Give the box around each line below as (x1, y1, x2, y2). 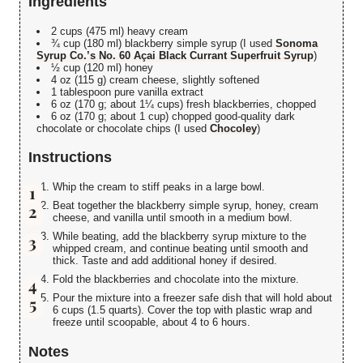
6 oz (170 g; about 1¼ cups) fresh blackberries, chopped (51, 98, 316, 111)
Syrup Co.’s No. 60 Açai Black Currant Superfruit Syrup (36, 49, 314, 62)
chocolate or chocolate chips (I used (36, 122, 210, 135)
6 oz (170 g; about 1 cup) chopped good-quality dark (51, 110, 295, 123)
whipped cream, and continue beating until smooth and (53, 242, 308, 255)
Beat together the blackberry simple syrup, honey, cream (53, 199, 318, 212)
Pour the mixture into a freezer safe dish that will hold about (53, 292, 332, 305)
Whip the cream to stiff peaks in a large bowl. (53, 181, 265, 194)
